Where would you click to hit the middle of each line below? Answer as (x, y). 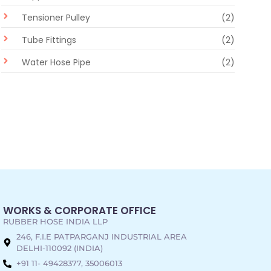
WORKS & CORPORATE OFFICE (79, 211)
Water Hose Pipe (56, 63)
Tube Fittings (49, 40)
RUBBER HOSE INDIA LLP (55, 222)
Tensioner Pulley (56, 18)
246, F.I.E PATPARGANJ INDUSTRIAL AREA (102, 237)
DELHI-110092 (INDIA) (60, 248)
